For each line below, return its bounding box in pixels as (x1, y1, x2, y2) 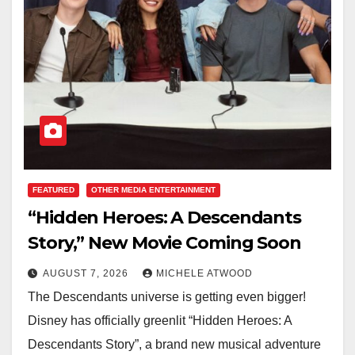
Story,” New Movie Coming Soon (28, 231, 302, 254)
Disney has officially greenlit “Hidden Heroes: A (28, 313, 292, 327)
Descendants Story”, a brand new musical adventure (28, 337, 321, 351)
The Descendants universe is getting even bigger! (28, 289, 306, 303)
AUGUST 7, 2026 (43, 267, 132, 279)
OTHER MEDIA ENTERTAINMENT (91, 185, 216, 194)
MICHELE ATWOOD (156, 267, 253, 279)
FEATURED (32, 185, 74, 194)
